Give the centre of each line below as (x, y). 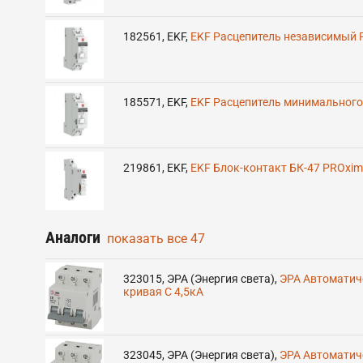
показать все (147, 239)
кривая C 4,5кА (163, 292)
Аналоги (73, 237)
